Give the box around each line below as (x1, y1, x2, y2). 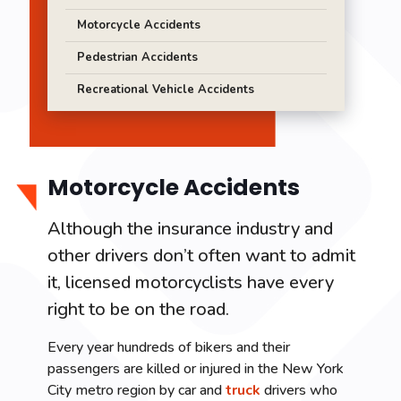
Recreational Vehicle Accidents (77, 81, 254, 98)
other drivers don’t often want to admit (47, 243, 355, 268)
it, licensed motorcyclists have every (47, 270, 334, 294)
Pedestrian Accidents (77, 49, 198, 65)
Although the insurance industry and (47, 217, 333, 241)
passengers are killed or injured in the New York (47, 359, 344, 379)
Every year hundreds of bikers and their (47, 337, 290, 357)
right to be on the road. (47, 297, 229, 321)
